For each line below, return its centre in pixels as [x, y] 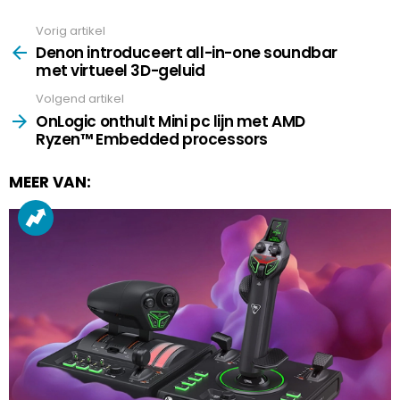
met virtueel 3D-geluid [121, 71]
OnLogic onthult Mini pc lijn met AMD [171, 121]
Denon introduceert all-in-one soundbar [187, 53]
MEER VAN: [50, 182]
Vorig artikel [71, 30]
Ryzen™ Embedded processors [152, 139]
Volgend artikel [80, 99]
